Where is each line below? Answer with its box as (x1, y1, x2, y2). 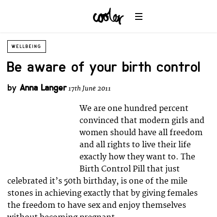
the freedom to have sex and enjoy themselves (7, 200, 186, 210)
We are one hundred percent (79, 103, 189, 113)
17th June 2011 (68, 84, 111, 93)
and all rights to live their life (79, 139, 191, 150)
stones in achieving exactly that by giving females (7, 188, 198, 198)
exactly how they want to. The (79, 152, 196, 162)
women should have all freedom (79, 127, 203, 138)
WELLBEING (12, 44, 42, 49)
